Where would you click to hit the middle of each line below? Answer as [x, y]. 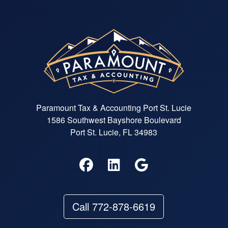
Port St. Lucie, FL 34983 [114, 132]
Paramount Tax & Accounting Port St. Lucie [114, 107]
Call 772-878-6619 [114, 206]
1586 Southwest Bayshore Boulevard [114, 120]
